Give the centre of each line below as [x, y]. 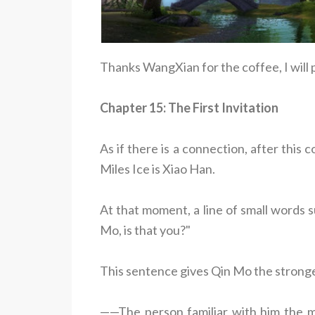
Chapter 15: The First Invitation [189, 107]
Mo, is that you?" [145, 230]
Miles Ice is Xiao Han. [157, 168]
